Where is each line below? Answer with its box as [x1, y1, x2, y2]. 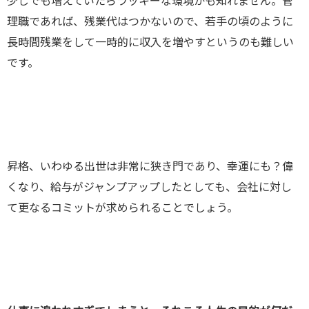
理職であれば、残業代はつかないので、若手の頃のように [7, 16, 293, 28]
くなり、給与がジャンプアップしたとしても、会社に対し [7, 181, 292, 193]
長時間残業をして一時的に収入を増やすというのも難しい [7, 37, 294, 48]
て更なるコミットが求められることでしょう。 [7, 202, 238, 214]
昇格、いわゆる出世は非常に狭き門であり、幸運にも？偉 [7, 161, 293, 172]
